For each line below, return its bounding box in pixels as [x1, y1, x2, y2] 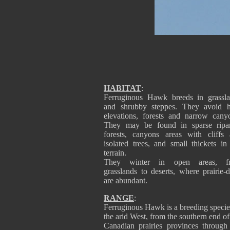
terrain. [104, 148, 126, 157]
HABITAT [104, 84, 141, 92]
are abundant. [104, 176, 147, 185]
